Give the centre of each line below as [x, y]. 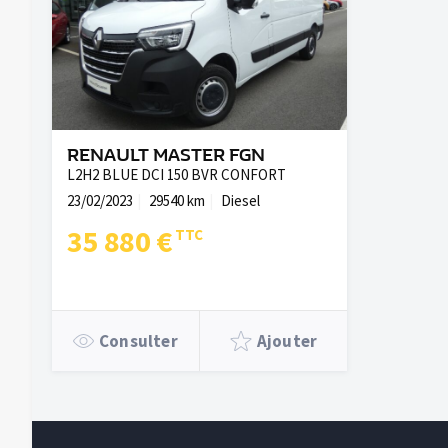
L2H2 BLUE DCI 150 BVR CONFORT [176, 174]
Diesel [240, 200]
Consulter [138, 341]
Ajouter [287, 341]
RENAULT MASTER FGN [166, 155]
